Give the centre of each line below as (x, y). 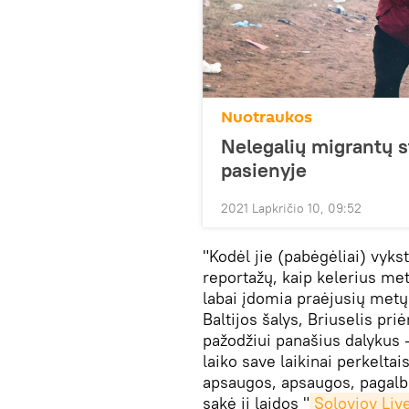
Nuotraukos (267, 117)
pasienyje (264, 169)
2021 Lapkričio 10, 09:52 (291, 208)
